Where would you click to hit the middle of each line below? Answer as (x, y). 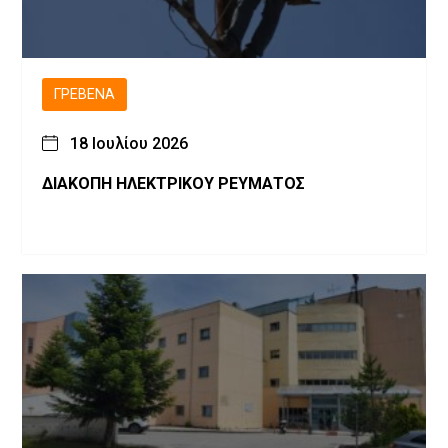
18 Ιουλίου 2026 (129, 143)
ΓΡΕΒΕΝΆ (84, 94)
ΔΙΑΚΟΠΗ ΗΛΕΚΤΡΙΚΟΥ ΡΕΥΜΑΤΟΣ (173, 183)
